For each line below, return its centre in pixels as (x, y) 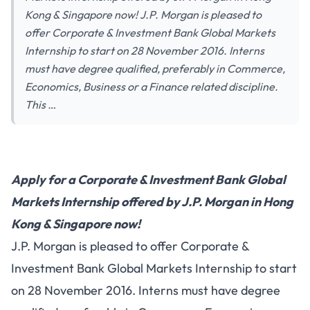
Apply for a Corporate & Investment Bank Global (148, 180)
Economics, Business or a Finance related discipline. (152, 86)
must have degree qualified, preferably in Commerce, (155, 69)
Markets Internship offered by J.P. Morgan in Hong (152, 202)
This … (40, 104)
